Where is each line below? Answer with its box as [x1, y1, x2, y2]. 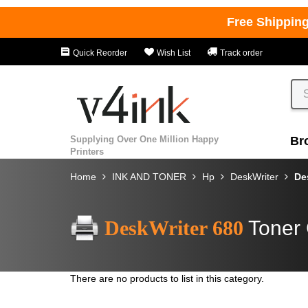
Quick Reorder [71, 48, 127, 58]
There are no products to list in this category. [70, 272, 264, 284]
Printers [70, 146, 104, 157]
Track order [218, 48, 263, 58]
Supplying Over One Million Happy [70, 133, 219, 144]
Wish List [155, 48, 190, 58]
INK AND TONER [112, 170, 186, 182]
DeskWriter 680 [104, 216, 243, 239]
